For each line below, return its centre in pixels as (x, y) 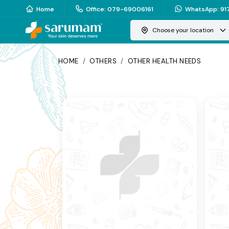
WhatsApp (201, 9)
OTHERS (103, 61)
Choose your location (183, 30)
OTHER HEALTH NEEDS (164, 61)
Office (95, 9)
